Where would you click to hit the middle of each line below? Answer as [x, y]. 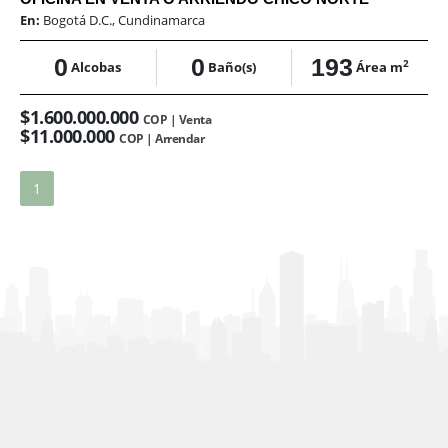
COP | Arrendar [161, 139]
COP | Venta [176, 120]
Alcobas [96, 67]
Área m [379, 67]
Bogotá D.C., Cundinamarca [124, 20]
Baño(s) [232, 67]
